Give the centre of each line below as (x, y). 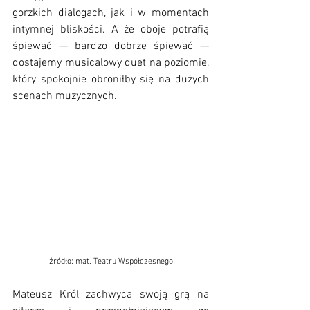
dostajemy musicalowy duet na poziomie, (111, 63)
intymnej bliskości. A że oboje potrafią (111, 30)
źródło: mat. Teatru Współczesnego (111, 261)
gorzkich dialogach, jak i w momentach (111, 13)
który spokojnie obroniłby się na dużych (111, 80)
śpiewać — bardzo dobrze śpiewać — (111, 47)
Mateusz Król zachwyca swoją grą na (111, 294)
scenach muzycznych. (66, 97)
